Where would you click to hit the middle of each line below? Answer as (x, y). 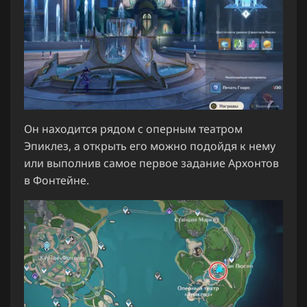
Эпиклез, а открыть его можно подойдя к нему (150, 146)
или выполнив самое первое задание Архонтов (151, 163)
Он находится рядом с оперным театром (133, 129)
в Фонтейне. (57, 181)
